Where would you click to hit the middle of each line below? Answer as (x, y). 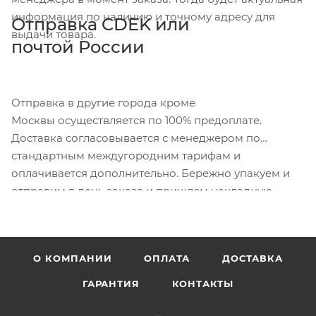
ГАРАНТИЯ (111, 284)
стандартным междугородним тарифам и (126, 155)
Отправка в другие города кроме (103, 102)
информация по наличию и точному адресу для (143, 16)
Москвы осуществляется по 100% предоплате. (136, 120)
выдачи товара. (54, 34)
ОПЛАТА (167, 259)
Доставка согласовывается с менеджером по (136, 138)
